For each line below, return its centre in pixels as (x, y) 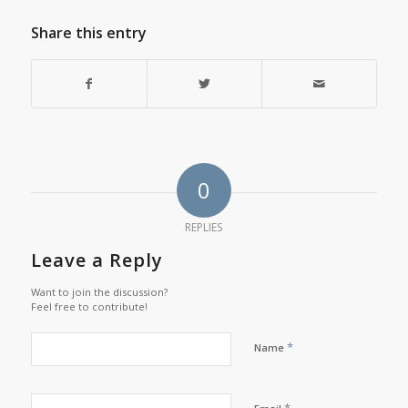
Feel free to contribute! (89, 307)
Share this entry (88, 33)
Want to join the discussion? (99, 292)
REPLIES (204, 228)
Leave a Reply (97, 260)
